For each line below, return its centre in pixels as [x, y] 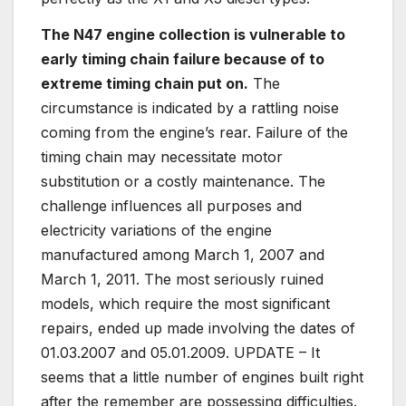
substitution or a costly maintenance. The [183, 182]
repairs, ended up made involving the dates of [198, 329]
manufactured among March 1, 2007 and [183, 255]
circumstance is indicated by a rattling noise [190, 108]
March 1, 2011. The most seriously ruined [182, 280]
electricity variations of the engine [156, 231]
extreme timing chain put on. [145, 84]
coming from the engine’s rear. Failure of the [194, 133]
